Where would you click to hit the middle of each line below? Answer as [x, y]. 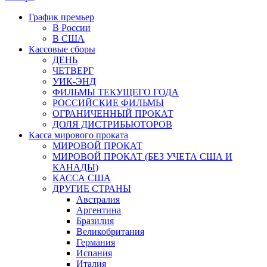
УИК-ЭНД [74, 81]
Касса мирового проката [78, 135]
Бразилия [95, 221]
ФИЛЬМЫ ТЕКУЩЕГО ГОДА [116, 92]
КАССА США [82, 178]
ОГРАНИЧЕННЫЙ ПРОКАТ [113, 113]
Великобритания [110, 231]
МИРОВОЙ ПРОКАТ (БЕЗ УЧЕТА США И [142, 156]
